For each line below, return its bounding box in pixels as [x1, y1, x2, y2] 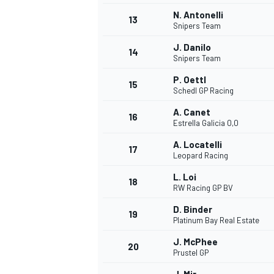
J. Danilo [173, 42, 211, 53]
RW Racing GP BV [173, 183, 233, 193]
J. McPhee [173, 236, 218, 248]
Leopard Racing [173, 150, 228, 161]
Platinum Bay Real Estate [173, 215, 259, 226]
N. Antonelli [173, 9, 223, 21]
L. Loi [173, 171, 196, 183]
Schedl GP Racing [173, 86, 234, 96]
